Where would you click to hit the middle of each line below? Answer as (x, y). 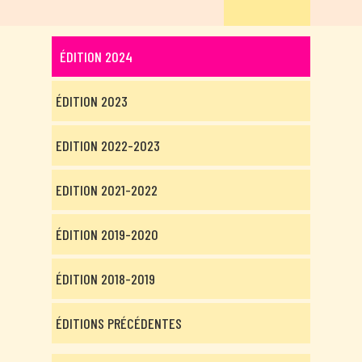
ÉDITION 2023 (92, 101)
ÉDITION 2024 (96, 57)
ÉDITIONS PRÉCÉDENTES (119, 323)
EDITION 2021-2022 (107, 190)
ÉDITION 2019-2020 (107, 234)
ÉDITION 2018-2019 (105, 279)
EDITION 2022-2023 (108, 145)
